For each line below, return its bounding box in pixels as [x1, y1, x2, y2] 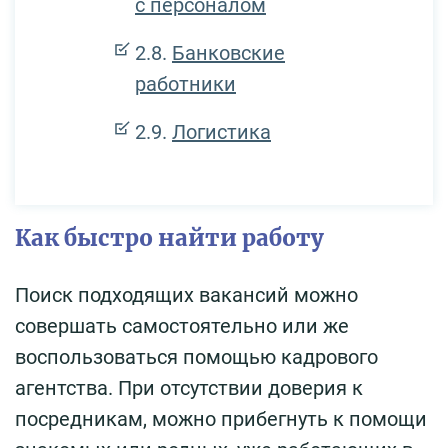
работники [135, 71, 236, 96]
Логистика [172, 119, 271, 144]
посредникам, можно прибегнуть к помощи [15, 406, 427, 431]
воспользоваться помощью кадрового [15, 344, 378, 369]
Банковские [172, 40, 285, 65]
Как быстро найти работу [15, 223, 324, 252]
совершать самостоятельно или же [15, 313, 349, 338]
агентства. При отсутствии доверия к [15, 375, 363, 400]
